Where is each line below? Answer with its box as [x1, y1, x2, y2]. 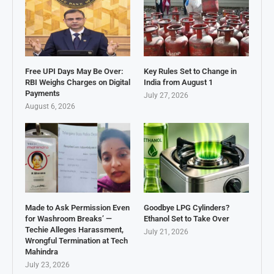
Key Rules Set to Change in [143, 66, 237, 76]
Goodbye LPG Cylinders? [143, 203, 229, 213]
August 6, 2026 [25, 102, 75, 111]
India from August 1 [143, 77, 213, 87]
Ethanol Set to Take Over [143, 214, 229, 224]
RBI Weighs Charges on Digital [25, 77, 130, 87]
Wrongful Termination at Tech [25, 236, 128, 246]
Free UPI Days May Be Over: [25, 66, 124, 76]
